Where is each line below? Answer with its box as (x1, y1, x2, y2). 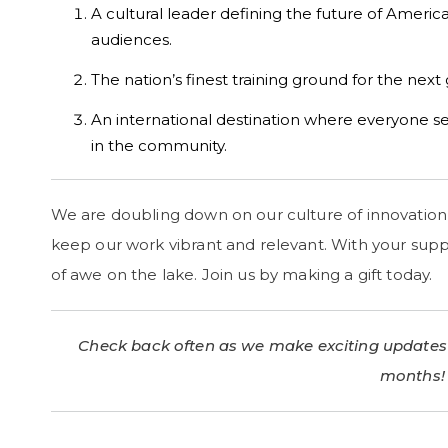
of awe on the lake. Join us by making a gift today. (50, 265, 433, 284)
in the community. (90, 136, 227, 155)
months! (379, 366, 445, 385)
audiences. (90, 30, 172, 49)
